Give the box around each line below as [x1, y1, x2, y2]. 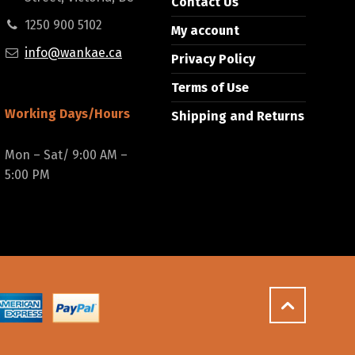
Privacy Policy [171, 52, 255, 67]
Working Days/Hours [5, 106, 130, 122]
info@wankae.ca [25, 45, 122, 61]
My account [171, 23, 239, 39]
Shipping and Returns [171, 109, 304, 124]
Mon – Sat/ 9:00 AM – [5, 147, 128, 163]
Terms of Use [171, 80, 249, 96]
